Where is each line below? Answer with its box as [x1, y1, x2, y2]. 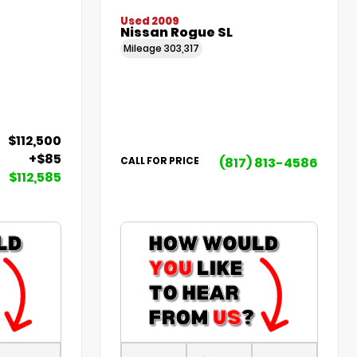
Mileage [124, 41, 165, 56]
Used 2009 [120, 14, 180, 29]
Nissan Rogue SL [120, 23, 233, 42]
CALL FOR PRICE [120, 154, 200, 167]
